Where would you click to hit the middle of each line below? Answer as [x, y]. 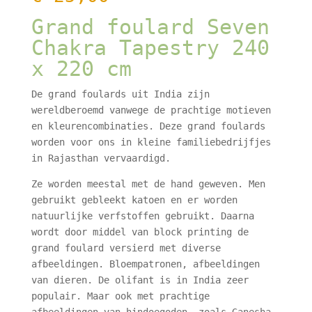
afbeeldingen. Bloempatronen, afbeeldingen [145, 264]
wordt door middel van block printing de [140, 232]
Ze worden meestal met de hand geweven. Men [148, 184]
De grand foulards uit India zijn [120, 94]
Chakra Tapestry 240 [150, 48]
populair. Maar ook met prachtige [120, 296]
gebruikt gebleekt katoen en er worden [134, 200]
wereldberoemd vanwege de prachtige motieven [151, 110]
